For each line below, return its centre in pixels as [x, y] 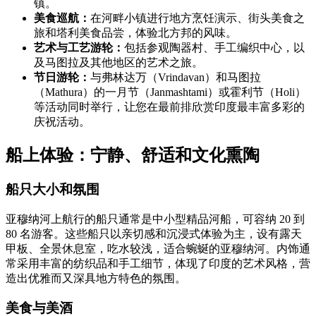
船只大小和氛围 [53, 189]
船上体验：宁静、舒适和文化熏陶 [133, 155]
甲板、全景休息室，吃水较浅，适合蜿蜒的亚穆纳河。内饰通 [158, 248]
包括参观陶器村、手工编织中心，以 [214, 48]
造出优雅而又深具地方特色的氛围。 [96, 278]
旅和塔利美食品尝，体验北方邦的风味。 [135, 33]
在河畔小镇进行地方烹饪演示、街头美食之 [197, 18]
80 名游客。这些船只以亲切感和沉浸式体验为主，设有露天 [154, 233]
